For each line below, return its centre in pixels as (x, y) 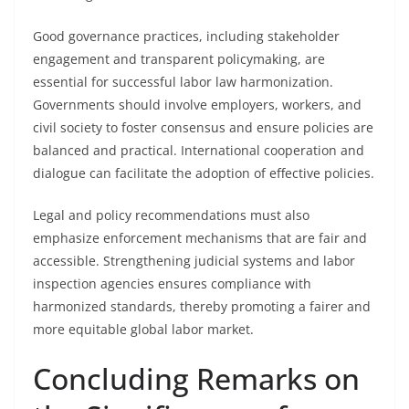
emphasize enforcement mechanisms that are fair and (200, 238)
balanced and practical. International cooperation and (199, 150)
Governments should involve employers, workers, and (197, 105)
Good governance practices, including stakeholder (186, 36)
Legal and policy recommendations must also (171, 215)
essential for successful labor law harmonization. (183, 82)
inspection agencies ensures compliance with (172, 283)
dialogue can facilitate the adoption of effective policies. (204, 173)
